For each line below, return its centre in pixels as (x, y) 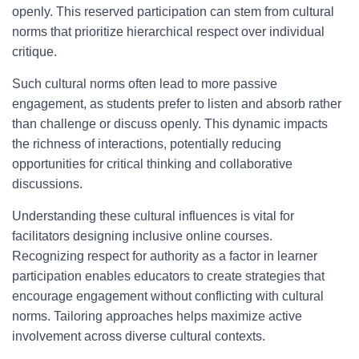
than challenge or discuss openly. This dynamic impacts (170, 124)
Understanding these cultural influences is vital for (153, 216)
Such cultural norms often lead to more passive (145, 84)
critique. (34, 52)
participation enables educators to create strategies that (168, 276)
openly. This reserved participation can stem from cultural (173, 12)
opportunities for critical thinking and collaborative (152, 164)
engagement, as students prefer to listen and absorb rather (177, 104)
